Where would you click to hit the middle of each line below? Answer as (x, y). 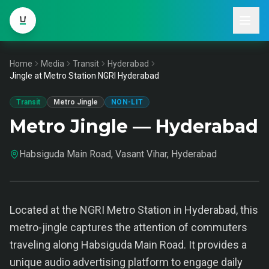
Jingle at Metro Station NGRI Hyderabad (84, 76)
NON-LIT (127, 102)
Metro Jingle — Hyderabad (134, 126)
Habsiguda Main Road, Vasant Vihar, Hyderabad (118, 154)
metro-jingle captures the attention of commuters (128, 227)
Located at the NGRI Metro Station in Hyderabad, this (134, 210)
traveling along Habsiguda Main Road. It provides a (128, 245)
